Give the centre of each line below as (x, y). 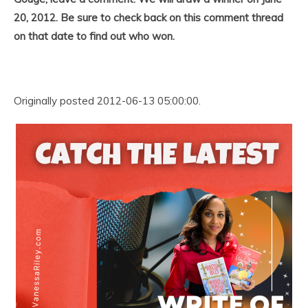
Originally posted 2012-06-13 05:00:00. (107, 100)
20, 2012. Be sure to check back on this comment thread (148, 17)
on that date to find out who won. (94, 36)
